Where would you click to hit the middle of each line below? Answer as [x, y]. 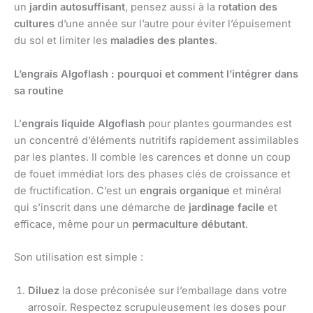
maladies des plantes [162, 41]
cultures [34, 24]
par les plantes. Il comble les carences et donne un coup [152, 158]
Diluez [44, 290]
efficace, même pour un [73, 225]
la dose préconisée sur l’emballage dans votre [173, 290]
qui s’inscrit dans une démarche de [101, 208]
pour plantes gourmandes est [219, 124]
